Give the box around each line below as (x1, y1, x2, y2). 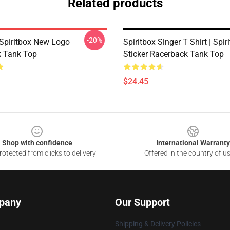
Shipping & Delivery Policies (115, 220, 201, 228)
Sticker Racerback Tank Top (123, 49, 224, 59)
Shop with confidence (2, 139, 72, 147)
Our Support (115, 196, 170, 208)
